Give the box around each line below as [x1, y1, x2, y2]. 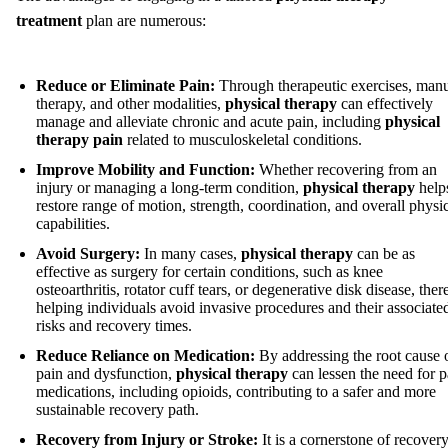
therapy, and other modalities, [36, 94, 225, 112]
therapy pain [36, 130, 123, 148]
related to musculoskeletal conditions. [123, 130, 362, 148]
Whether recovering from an [255, 160, 437, 178]
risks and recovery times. [36, 316, 192, 334]
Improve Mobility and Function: [36, 160, 255, 178]
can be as [353, 244, 415, 262]
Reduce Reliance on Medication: [36, 346, 255, 364]
